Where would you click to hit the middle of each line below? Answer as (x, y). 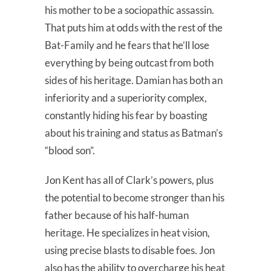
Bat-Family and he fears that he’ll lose (127, 45)
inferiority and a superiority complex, (126, 97)
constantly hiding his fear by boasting (126, 115)
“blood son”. (70, 150)
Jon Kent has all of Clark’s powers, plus (129, 180)
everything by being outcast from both (129, 62)
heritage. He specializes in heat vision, (127, 232)
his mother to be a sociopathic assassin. (129, 10)
